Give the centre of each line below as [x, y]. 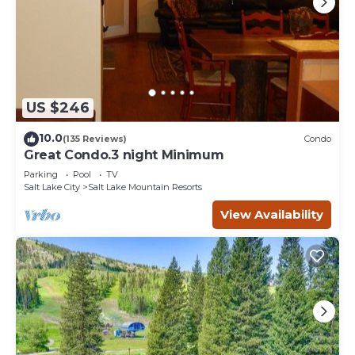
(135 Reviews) [95, 139]
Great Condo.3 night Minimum [124, 155]
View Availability [272, 214]
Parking [41, 174]
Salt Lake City [52, 187]
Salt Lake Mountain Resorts [145, 187]
